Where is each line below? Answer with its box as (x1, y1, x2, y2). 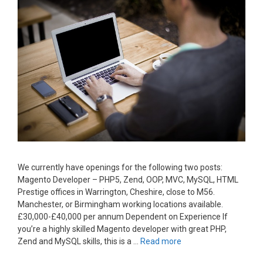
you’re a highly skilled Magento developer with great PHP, (18, 224, 227, 234)
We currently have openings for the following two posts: (18, 163, 222, 173)
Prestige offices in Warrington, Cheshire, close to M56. (18, 187, 215, 197)
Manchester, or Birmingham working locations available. (18, 200, 223, 210)
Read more (140, 237, 181, 247)
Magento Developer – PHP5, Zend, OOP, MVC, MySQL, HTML (18, 175, 238, 185)
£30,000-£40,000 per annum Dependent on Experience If (18, 212, 228, 222)
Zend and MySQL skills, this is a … (18, 237, 140, 247)
